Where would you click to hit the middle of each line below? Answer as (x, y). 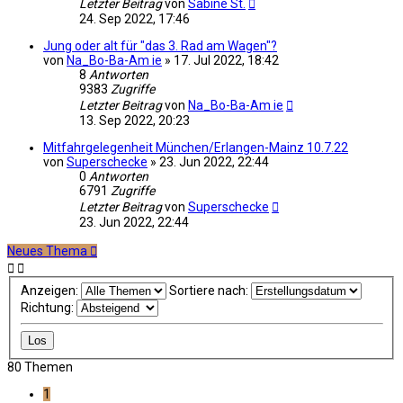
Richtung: (48, 307)
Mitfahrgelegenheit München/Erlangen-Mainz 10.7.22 (196, 147)
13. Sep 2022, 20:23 (134, 120)
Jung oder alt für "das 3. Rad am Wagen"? (160, 45)
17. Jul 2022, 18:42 (226, 60)
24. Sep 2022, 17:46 (134, 18)
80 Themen (40, 367)
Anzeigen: (50, 290)
